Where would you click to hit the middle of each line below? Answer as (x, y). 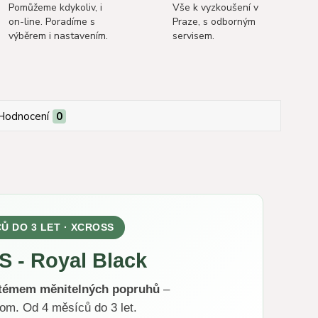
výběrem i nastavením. (59, 36)
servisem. (193, 36)
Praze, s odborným (214, 22)
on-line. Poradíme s (52, 22)
